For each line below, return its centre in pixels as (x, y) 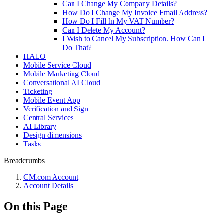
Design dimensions (53, 135)
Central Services (48, 118)
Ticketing (38, 91)
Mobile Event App (52, 100)
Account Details (48, 186)
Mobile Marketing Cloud (62, 74)
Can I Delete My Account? (104, 30)
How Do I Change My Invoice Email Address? (135, 12)
